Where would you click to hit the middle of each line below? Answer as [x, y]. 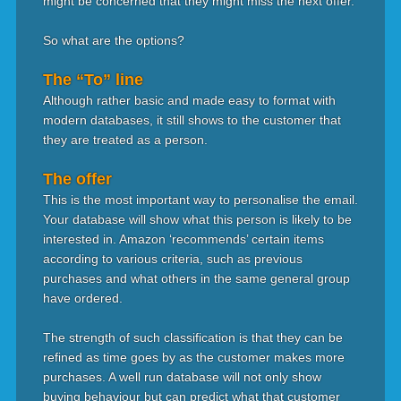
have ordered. [82, 298]
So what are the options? [113, 40]
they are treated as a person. [125, 140]
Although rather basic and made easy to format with [189, 100]
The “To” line [93, 80]
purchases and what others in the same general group [196, 278]
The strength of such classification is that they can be [192, 337]
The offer [77, 179]
